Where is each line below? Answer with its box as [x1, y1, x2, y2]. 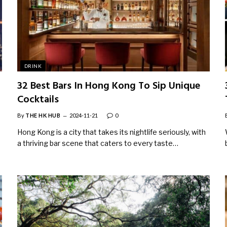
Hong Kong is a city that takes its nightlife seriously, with [17, 127, 206, 136]
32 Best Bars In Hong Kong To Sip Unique [17, 78, 200, 94]
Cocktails [17, 91, 59, 108]
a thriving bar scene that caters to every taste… [17, 138, 178, 147]
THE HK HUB [25, 111, 61, 119]
